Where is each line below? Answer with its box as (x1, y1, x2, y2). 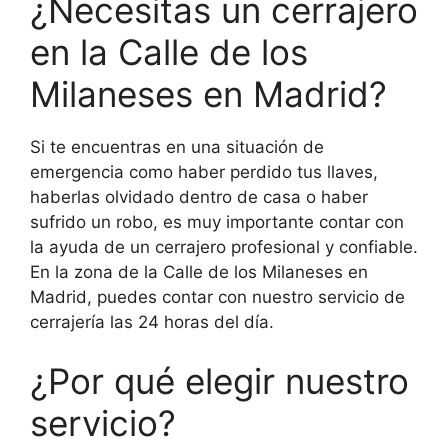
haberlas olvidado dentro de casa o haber (30, 186, 368, 207)
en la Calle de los (30, 30, 308, 73)
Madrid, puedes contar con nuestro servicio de (30, 286, 405, 307)
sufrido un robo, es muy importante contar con (30, 211, 404, 232)
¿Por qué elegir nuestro (30, 360, 409, 403)
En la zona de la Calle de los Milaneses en (30, 261, 368, 282)
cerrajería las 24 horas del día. (30, 311, 274, 332)
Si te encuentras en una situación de (30, 136, 324, 157)
